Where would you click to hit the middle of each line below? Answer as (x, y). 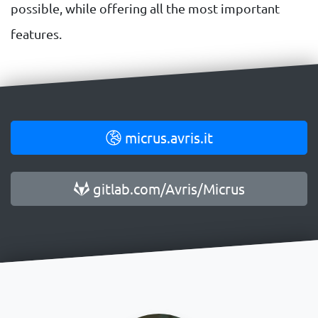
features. (36, 34)
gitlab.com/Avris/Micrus (167, 189)
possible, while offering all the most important (145, 9)
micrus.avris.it (167, 138)
